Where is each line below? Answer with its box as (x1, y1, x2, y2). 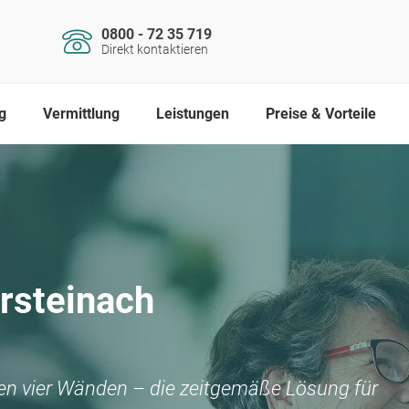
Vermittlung (42, 105, 120, 122)
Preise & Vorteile (265, 105, 376, 122)
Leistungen (155, 105, 229, 122)
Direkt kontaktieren (100, 42, 208, 57)
